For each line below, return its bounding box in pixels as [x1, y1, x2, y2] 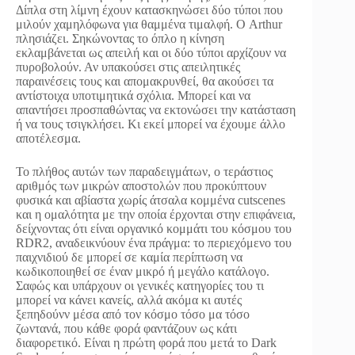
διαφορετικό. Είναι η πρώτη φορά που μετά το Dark [16, 336, 277, 350]
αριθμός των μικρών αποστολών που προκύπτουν [16, 179, 266, 193]
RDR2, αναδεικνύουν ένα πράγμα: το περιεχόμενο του [16, 236, 292, 250]
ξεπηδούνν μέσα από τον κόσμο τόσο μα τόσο [16, 307, 250, 322]
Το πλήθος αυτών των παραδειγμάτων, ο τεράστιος [16, 165, 273, 179]
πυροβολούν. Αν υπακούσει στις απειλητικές [16, 60, 240, 74]
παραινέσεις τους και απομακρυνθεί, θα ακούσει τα [16, 74, 273, 89]
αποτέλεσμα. [16, 132, 84, 146]
